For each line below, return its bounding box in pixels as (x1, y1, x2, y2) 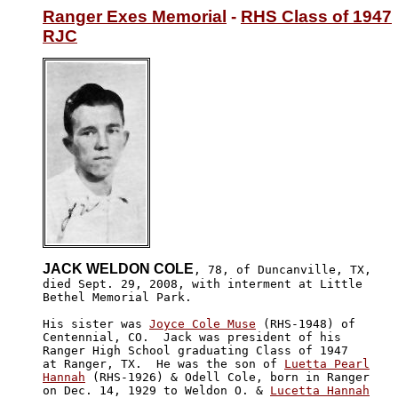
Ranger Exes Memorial (43, 7, 227, 26)
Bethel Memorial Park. (43, 290, 192, 304)
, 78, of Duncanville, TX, (194, 262, 371, 276)
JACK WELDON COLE (43, 260, 194, 276)
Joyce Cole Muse (149, 316, 256, 330)
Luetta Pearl (284, 356, 370, 370)
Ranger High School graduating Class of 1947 (43, 343, 348, 357)
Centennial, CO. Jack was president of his (43, 330, 348, 344)
